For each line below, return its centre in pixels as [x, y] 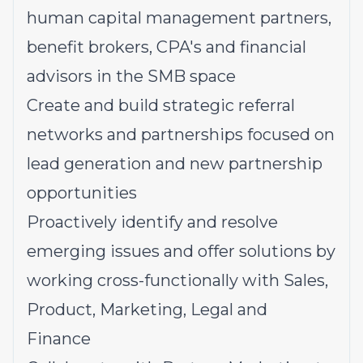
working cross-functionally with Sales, [177, 280]
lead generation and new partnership [175, 164]
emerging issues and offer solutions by [181, 251]
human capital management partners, [179, 18]
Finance [61, 339]
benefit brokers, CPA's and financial [167, 47]
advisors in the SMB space [131, 76]
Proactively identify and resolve [152, 222]
